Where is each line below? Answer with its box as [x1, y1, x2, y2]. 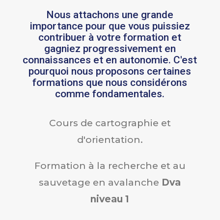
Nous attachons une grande [46, 8, 174, 21]
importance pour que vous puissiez [29, 20, 190, 32]
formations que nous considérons [32, 76, 188, 88]
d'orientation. [77, 134, 143, 145]
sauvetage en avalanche [39, 176, 162, 188]
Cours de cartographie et [49, 117, 171, 129]
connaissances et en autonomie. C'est [23, 54, 197, 66]
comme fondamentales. [55, 87, 165, 100]
